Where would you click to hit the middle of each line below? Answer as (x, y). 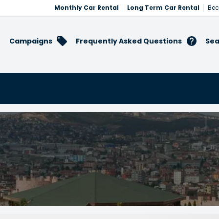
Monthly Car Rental (87, 8)
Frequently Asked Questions (129, 41)
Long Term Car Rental (163, 8)
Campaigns (31, 41)
